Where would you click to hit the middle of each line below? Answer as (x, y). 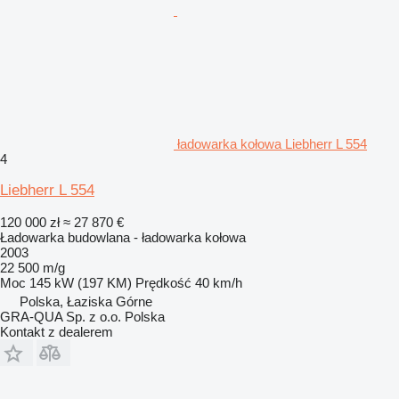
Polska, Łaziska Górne (86, 301)
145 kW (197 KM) (81, 282)
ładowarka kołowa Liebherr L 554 (272, 143)
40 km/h (219, 282)
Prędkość (163, 282)
